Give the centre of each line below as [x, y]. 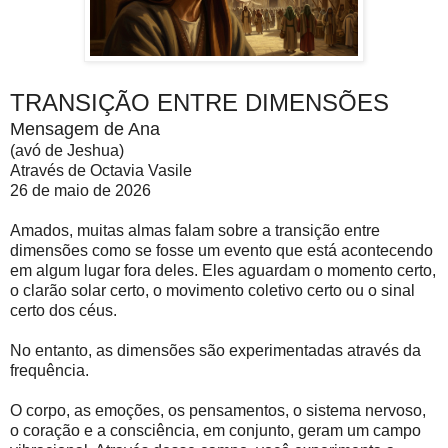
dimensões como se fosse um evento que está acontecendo [221, 251]
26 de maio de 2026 [80, 191]
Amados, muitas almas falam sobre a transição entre [195, 231]
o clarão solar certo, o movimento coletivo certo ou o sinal [212, 291]
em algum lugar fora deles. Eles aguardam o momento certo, [223, 271]
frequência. [49, 371]
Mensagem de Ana [85, 129]
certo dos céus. [63, 311]
